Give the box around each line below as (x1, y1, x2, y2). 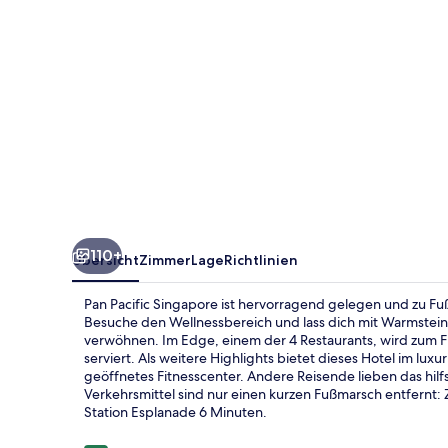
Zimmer (139, 250, 191, 269)
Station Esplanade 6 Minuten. (84, 402, 267, 421)
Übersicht (72, 250, 139, 269)
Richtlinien (224, 250, 298, 269)
